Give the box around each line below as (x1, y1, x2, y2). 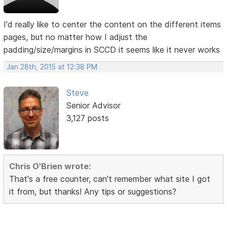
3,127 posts (66, 113, 109, 124)
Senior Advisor (66, 100, 121, 111)
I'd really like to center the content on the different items (4, 19, 221, 30)
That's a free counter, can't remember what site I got (9, 174, 211, 184)
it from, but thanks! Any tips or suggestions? (9, 186, 177, 197)
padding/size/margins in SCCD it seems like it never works (4, 45, 220, 55)
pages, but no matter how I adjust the (4, 32, 148, 43)
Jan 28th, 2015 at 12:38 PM (7, 63, 98, 71)
